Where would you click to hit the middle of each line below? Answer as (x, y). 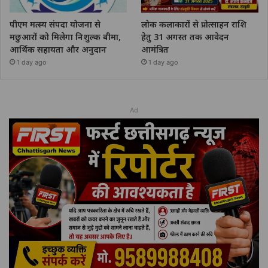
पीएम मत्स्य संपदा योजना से (55, 25)
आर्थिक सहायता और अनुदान (58, 50)
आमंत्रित (155, 50)
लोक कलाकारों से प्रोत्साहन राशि (194, 25)
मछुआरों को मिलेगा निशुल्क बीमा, (65, 37)
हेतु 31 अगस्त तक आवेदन (185, 37)
